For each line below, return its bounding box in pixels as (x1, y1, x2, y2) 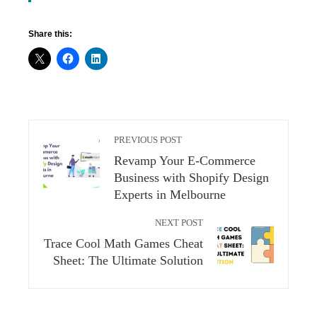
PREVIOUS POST (114, 135, 182, 145)
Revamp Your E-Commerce (114, 154, 255, 168)
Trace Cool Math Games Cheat (44, 236, 203, 250)
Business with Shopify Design (114, 171, 269, 185)
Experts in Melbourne (114, 188, 226, 202)
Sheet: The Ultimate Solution (53, 253, 203, 267)
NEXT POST (155, 218, 203, 228)
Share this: (28, 29, 72, 39)
